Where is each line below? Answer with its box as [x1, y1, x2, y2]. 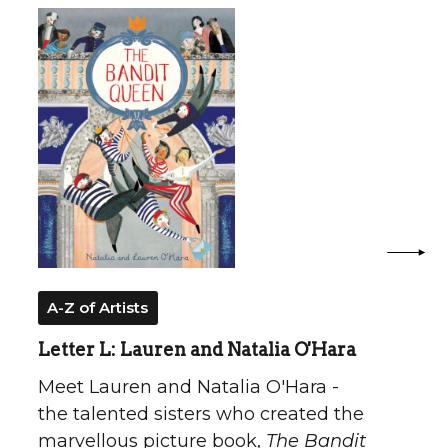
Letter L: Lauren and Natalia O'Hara [38, 338, 357, 360]
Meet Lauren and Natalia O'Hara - [38, 375, 340, 398]
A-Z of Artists [47, 297, 149, 317]
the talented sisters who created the [38, 402, 365, 425]
